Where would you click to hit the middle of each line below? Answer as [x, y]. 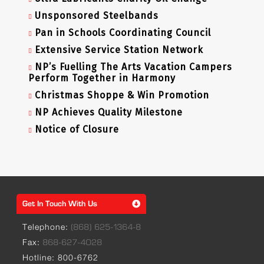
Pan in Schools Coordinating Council [123, 33]
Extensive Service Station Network [119, 50]
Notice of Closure [77, 130]
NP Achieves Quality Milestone [108, 113]
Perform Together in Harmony [102, 78]
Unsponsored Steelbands [96, 16]
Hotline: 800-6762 [60, 258]
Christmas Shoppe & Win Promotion [122, 95]
